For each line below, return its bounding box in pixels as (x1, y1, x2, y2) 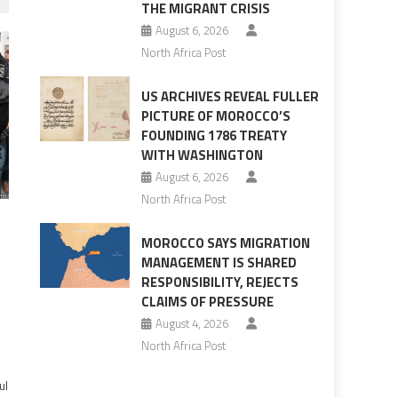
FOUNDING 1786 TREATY (140, 125, 287, 147)
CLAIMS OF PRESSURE (140, 291, 274, 313)
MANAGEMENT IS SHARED (140, 252, 297, 274)
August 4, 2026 (155, 314, 228, 333)
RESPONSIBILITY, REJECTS (140, 272, 298, 293)
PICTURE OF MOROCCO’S (140, 106, 291, 127)
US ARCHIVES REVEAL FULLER (140, 86, 319, 107)
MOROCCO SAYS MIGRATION (140, 233, 310, 254)
